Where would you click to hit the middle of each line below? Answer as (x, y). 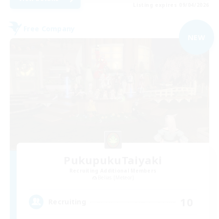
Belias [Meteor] (116, 177)
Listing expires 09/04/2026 (171, 5)
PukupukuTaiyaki (113, 160)
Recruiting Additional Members (113, 170)
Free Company (49, 28)
